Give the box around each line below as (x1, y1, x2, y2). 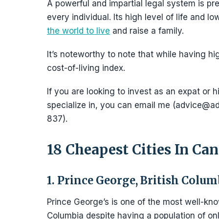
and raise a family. (110, 26, 184, 36)
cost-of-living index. (47, 63, 125, 73)
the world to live (47, 26, 110, 36)
